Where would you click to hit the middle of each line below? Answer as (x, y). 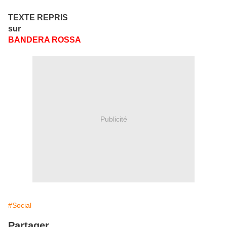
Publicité (113, 119)
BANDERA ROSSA (45, 40)
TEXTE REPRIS (38, 18)
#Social (20, 205)
